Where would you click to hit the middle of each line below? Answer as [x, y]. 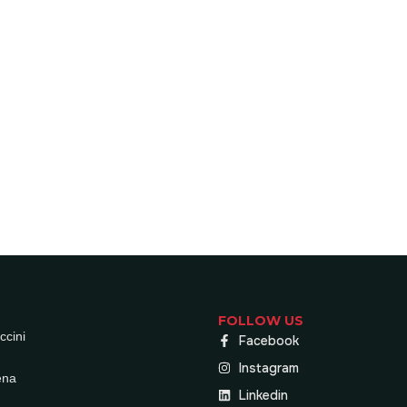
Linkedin [263, 395]
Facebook [268, 341]
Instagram [268, 368]
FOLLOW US [261, 321]
